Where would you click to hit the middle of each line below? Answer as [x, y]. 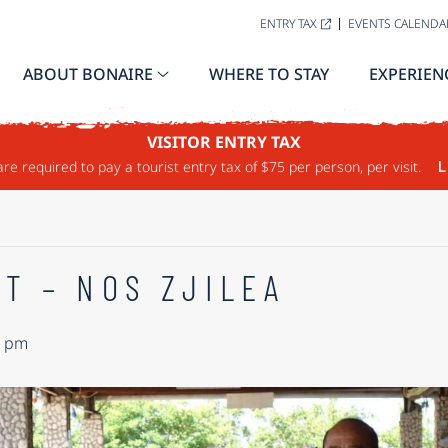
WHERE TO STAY [269, 74]
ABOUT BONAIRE [88, 74]
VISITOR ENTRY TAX [224, 142]
